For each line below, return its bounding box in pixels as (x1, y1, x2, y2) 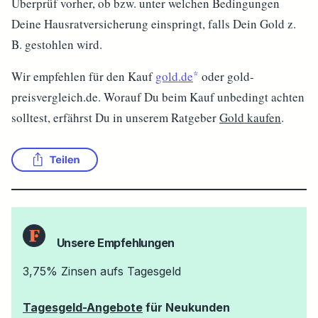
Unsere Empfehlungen (57, 236, 175, 250)
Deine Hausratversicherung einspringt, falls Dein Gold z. (11, 16, 296, 32)
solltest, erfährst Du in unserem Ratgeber (11, 109, 219, 126)
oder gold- (199, 68, 254, 84)
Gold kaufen (219, 109, 281, 126)
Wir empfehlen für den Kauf (11, 68, 155, 84)
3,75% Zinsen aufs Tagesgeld (23, 264, 181, 278)
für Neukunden (143, 300, 230, 314)
